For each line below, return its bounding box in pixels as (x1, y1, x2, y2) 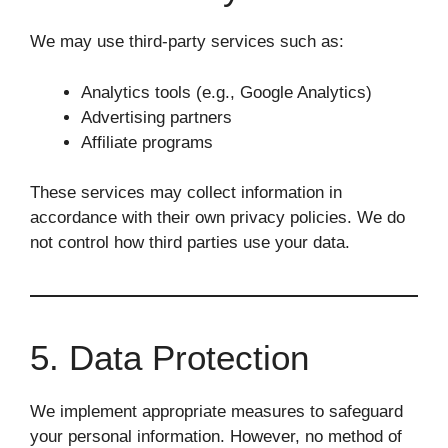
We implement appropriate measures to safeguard (30, 402, 403, 421)
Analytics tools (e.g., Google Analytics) (81, 82, 372, 102)
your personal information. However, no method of (30, 427, 402, 446)
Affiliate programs (81, 132, 213, 152)
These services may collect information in (30, 183, 342, 202)
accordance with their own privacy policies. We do (30, 208, 405, 227)
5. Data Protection (30, 338, 309, 377)
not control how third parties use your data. (30, 233, 350, 252)
